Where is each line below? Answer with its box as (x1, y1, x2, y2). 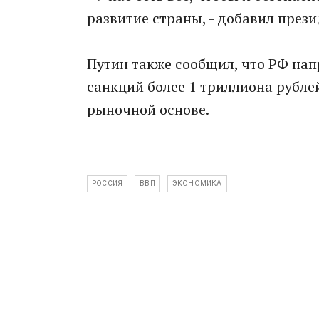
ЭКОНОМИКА (172, 179, 222, 187)
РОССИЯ (92, 179, 123, 187)
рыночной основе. (87, 100, 209, 119)
